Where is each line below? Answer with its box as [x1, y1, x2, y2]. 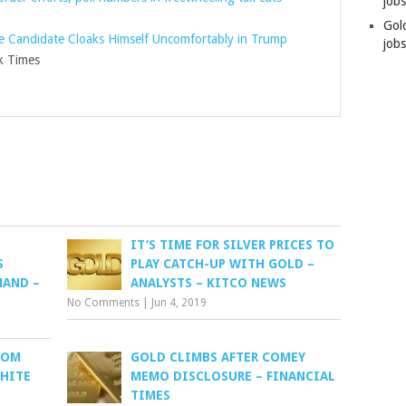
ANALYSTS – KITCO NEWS [130, 275, 287, 290]
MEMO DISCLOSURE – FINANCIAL [130, 369, 336, 383]
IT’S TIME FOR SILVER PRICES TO [130, 237, 335, 252]
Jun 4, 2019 [151, 296, 208, 309]
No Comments [67, 296, 140, 309]
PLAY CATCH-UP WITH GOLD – [130, 256, 315, 271]
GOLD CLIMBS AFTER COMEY [130, 350, 306, 364]
